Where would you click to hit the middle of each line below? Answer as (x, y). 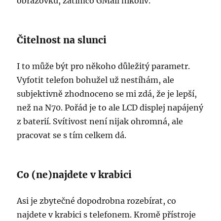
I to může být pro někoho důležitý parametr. (104, 66)
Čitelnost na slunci (62, 40)
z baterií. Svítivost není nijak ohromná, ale (100, 122)
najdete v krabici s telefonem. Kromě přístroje (107, 215)
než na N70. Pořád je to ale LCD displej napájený (110, 108)
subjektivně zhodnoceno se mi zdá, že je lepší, (107, 94)
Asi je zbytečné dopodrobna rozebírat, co (97, 201)
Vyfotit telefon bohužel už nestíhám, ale (96, 80)
